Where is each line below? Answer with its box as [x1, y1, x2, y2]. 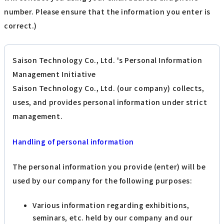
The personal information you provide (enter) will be [12, 161, 206, 172]
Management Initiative [12, 69, 96, 79]
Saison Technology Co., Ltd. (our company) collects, [12, 83, 204, 93]
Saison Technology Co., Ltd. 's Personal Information [12, 55, 202, 65]
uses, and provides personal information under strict [12, 97, 207, 107]
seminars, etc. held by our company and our [32, 212, 193, 222]
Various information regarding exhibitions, [32, 199, 189, 210]
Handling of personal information [12, 136, 134, 146]
